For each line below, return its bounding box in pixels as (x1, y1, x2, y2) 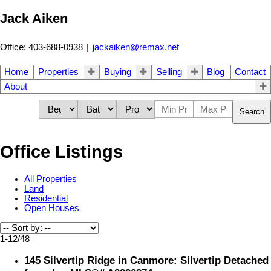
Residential (24, 194, 68, 204)
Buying (103, 67, 131, 77)
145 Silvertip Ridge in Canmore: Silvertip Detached (24, 253, 269, 266)
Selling (155, 67, 182, 77)
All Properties (24, 174, 77, 184)
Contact (234, 67, 266, 77)
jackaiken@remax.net (93, 42, 179, 52)
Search (240, 107, 264, 117)
